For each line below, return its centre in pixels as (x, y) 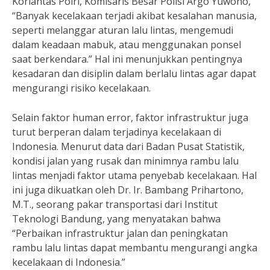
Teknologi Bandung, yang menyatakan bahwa (116, 219)
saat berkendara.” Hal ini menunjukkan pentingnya (127, 59)
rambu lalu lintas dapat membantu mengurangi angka (135, 248)
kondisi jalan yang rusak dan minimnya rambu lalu (125, 161)
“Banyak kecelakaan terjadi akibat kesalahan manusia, (134, 16)
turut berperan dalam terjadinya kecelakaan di (117, 132)
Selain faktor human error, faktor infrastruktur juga (130, 118)
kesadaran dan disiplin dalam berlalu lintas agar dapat (134, 74)
